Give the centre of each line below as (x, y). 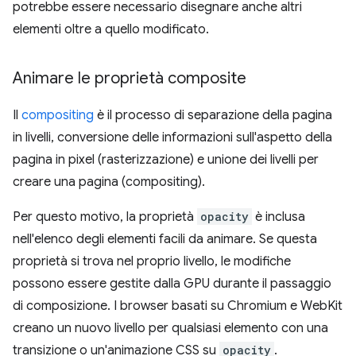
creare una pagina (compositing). (109, 182)
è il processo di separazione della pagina (213, 115)
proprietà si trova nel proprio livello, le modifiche (152, 261)
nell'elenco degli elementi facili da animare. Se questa (165, 239)
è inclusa (279, 217)
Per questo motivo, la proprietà (105, 217)
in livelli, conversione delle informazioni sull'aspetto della (172, 137)
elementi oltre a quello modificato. (111, 29)
